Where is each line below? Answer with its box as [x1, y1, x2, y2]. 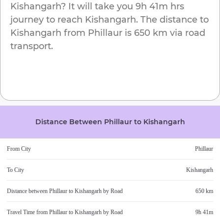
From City [7, 145, 31, 153]
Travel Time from [7, 209, 49, 216]
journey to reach [10, 14, 85, 26]
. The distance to [136, 14, 209, 26]
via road [167, 27, 205, 39]
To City [7, 166, 24, 174]
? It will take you [61, 1, 133, 12]
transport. [10, 41, 53, 52]
